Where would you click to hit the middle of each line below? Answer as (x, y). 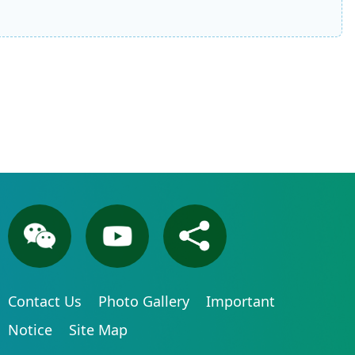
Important (240, 301)
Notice (32, 330)
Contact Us (46, 301)
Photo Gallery (145, 301)
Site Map (98, 330)
